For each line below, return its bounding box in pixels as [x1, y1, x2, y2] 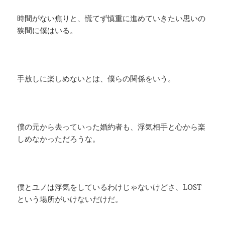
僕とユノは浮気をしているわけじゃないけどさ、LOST [17, 182, 202, 192]
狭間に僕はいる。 [17, 25, 78, 36]
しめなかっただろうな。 [17, 134, 100, 144]
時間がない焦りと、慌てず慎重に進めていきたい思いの [17, 13, 206, 24]
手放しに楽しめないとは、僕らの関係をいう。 [17, 73, 176, 84]
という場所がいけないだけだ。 [17, 194, 123, 204]
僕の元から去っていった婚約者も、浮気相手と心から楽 [17, 122, 206, 132]
